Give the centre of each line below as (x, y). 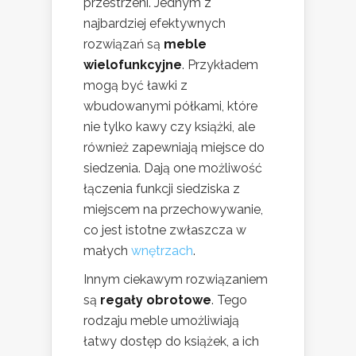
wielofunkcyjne (133, 65)
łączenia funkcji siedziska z (162, 189)
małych (107, 251)
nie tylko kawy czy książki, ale (169, 127)
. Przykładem (220, 65)
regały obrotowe (156, 300)
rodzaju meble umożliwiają (161, 321)
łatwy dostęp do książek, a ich (171, 342)
